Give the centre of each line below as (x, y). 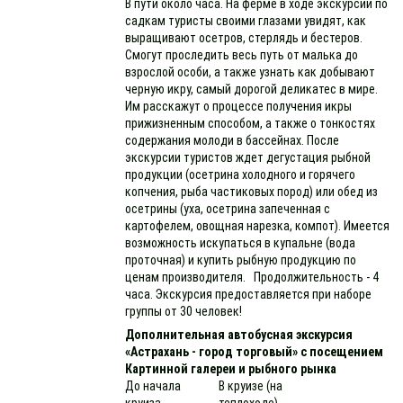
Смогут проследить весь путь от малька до (242, 55)
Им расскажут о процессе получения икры (239, 106)
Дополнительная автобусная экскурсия (239, 335)
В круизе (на (251, 386)
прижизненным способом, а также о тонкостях (251, 123)
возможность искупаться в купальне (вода (241, 243)
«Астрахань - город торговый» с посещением (255, 352)
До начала (153, 386)
